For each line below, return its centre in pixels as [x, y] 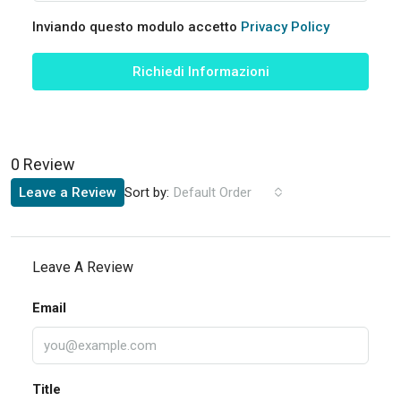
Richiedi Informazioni [200, 72]
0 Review [43, 164]
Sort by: [147, 192]
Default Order [213, 192]
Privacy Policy [285, 27]
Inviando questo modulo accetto [137, 27]
